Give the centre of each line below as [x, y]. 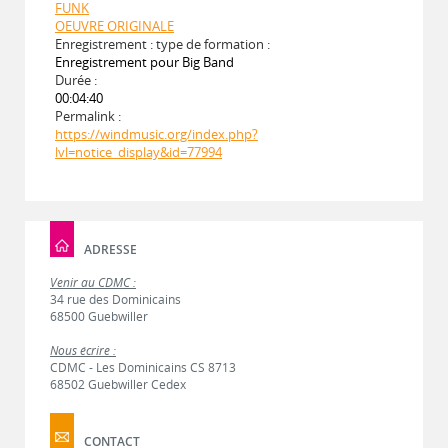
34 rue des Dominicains [115, 299]
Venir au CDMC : [93, 282]
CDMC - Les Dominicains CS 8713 [143, 367]
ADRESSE [110, 249]
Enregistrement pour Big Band [144, 61]
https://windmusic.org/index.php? [156, 133]
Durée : [76, 79]
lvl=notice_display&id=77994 [138, 151]
